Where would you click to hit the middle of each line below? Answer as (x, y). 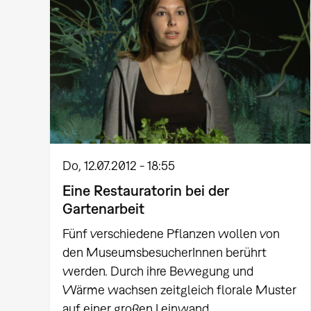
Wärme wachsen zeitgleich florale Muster (180, 289)
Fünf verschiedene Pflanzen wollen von (171, 233)
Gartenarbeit (104, 209)
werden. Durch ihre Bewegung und (158, 271)
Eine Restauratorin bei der (146, 191)
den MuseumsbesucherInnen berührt (165, 252)
